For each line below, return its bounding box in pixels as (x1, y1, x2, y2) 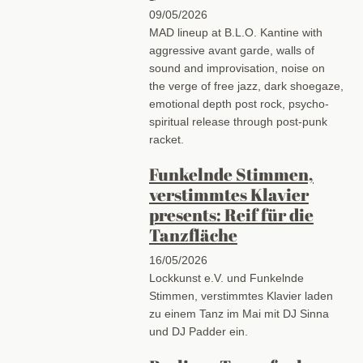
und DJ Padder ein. (148, 324, 251, 338)
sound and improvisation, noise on (148, 62, 325, 75)
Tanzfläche (148, 224, 237, 247)
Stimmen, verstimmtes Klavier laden (148, 288, 333, 302)
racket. (148, 133, 184, 147)
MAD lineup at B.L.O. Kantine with (148, 26, 322, 40)
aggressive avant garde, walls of (148, 44, 314, 58)
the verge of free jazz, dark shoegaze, (148, 79, 344, 93)
